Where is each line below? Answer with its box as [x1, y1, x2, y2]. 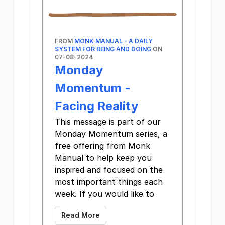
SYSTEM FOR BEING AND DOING [55, 45, 151, 53]
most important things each [55, 177, 163, 187]
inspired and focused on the [55, 165, 163, 175]
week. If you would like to [55, 189, 154, 199]
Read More [61, 211, 100, 220]
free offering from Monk [55, 141, 150, 151]
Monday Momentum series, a [55, 129, 167, 139]
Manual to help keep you [55, 153, 152, 163]
